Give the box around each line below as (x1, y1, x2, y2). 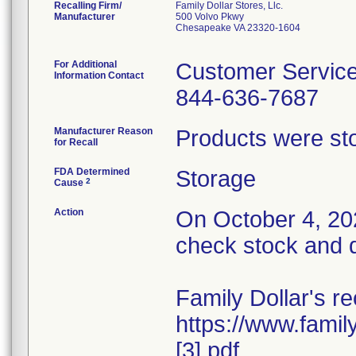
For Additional (54, 59, 117, 70)
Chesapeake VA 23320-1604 (176, 22, 300, 33)
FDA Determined (54, 166, 130, 177)
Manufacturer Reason (54, 126, 153, 137)
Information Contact (54, 70, 144, 81)
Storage (176, 166, 256, 192)
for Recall (54, 137, 98, 148)
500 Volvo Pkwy (176, 11, 244, 22)
